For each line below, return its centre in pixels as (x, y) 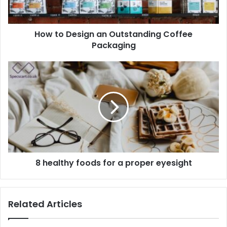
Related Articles (45, 204)
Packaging (113, 46)
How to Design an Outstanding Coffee (113, 34)
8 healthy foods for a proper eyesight (113, 163)
